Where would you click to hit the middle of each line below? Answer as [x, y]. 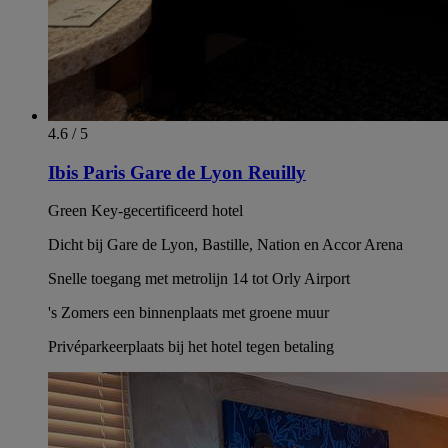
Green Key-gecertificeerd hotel [145, 211]
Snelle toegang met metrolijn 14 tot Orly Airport [199, 279]
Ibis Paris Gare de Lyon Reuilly [177, 172]
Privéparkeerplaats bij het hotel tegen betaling [191, 347]
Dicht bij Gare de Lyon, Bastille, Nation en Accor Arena [225, 245]
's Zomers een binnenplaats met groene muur [188, 313]
